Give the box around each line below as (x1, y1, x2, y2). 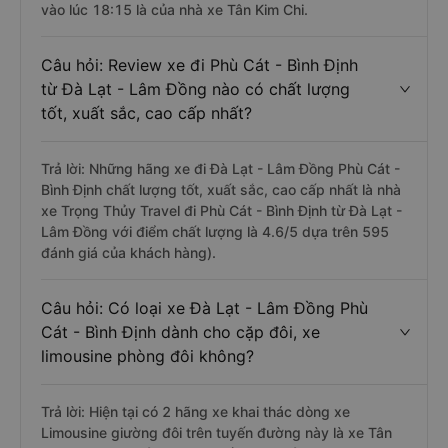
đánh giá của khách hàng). (41, 244, 216, 261)
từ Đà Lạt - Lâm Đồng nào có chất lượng (41, 79, 350, 99)
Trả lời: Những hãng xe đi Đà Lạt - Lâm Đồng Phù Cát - (41, 160, 400, 177)
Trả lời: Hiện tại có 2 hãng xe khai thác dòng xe (41, 403, 350, 420)
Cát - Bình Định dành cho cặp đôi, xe (41, 322, 320, 342)
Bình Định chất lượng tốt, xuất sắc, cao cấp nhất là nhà (41, 181, 401, 198)
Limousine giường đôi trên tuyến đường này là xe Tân (41, 424, 392, 441)
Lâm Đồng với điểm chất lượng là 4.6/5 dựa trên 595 (41, 223, 389, 240)
